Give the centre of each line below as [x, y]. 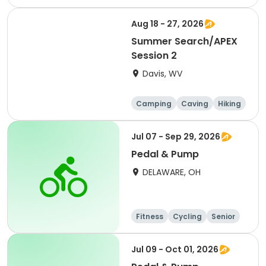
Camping [154, 104]
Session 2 [154, 56]
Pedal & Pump [165, 154]
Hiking [229, 104]
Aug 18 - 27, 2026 [167, 24]
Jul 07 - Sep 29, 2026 [176, 137]
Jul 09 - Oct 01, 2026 [175, 249]
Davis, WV [162, 74]
